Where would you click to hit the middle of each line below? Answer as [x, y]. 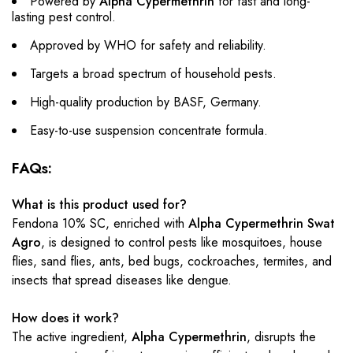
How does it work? [65, 318]
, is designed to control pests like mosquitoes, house [182, 242]
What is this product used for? [99, 204]
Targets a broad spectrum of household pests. [153, 74]
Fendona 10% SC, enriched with [100, 223]
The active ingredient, [72, 337]
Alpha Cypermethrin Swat [262, 223]
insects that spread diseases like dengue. [122, 280]
